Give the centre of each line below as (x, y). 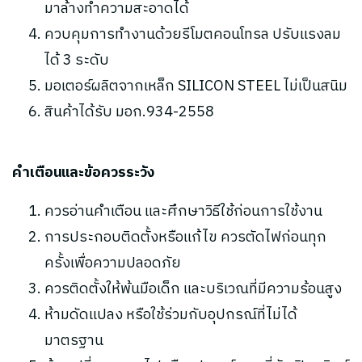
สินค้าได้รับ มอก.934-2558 (129, 112)
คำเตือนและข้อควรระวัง (83, 173)
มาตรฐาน (74, 341)
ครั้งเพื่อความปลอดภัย (113, 263)
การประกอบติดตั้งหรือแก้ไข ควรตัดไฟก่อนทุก (185, 238)
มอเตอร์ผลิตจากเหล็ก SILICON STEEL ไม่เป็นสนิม (196, 86)
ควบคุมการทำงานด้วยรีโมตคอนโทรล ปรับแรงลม (193, 35)
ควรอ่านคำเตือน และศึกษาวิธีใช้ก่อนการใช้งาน (183, 212)
